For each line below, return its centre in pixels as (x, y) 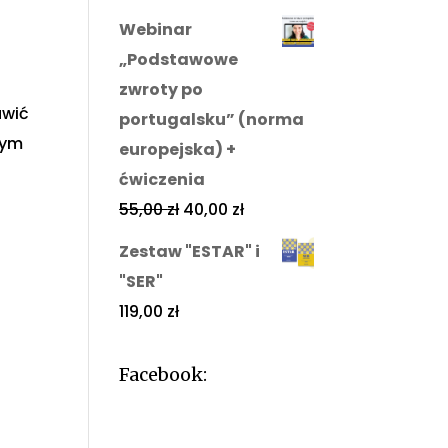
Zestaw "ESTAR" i (190, 251)
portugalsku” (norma (212, 119)
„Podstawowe (179, 59)
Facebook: (163, 374)
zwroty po (161, 89)
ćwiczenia (162, 179)
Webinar (156, 29)
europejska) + (178, 149)
